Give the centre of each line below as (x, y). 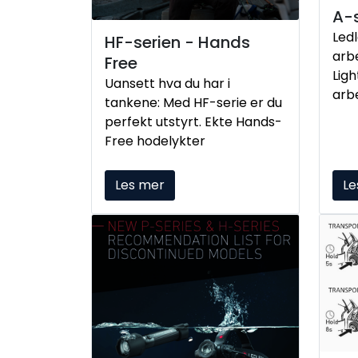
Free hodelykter (155, 141)
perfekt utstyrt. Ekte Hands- (193, 121)
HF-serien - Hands (177, 42)
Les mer (140, 185)
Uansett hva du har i (167, 83)
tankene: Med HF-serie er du (193, 102)
